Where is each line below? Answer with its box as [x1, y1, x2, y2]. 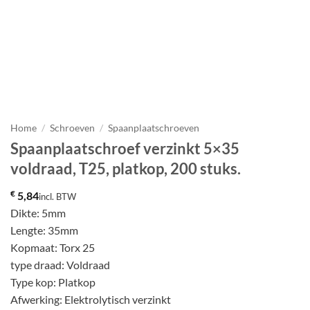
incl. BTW [39, 190, 76, 202]
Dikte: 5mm [10, 206, 66, 219]
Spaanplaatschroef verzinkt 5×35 [10, 138, 239, 158]
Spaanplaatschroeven [108, 122, 200, 134]
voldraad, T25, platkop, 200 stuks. [10, 158, 241, 178]
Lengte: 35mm [10, 223, 78, 237]
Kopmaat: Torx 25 [10, 240, 95, 254]
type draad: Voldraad [10, 257, 110, 271]
